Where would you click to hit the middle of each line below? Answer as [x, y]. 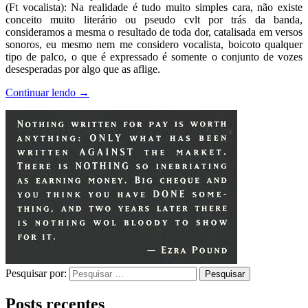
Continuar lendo [42, 93]
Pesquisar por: [36, 274]
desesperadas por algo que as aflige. [83, 69]
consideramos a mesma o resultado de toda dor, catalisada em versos [154, 32]
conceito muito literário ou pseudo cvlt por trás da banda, [154, 20]
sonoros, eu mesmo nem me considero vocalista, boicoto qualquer [154, 45]
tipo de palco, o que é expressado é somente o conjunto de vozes [154, 57]
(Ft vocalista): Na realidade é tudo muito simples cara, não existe [154, 8]
